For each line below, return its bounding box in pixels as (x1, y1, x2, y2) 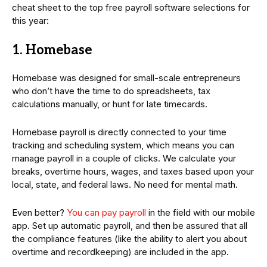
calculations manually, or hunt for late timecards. (12, 98, 207, 110)
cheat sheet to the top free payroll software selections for (12, 2, 250, 14)
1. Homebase (12, 42, 92, 58)
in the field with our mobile (146, 207, 255, 219)
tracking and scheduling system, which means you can (12, 139, 234, 151)
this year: (12, 15, 49, 27)
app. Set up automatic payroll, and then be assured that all (12, 220, 247, 232)
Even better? (12, 207, 67, 219)
